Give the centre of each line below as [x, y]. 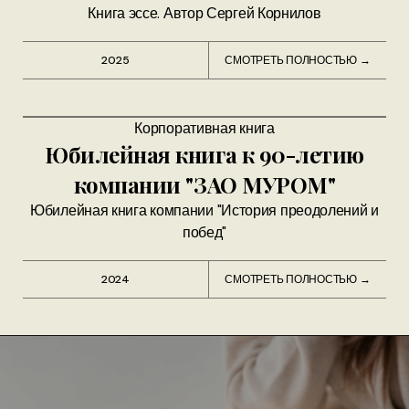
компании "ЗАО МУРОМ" [204, 184]
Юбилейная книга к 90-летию [204, 154]
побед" [204, 232]
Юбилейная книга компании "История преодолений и [204, 210]
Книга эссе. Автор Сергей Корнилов [204, 13]
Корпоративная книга [204, 128]
